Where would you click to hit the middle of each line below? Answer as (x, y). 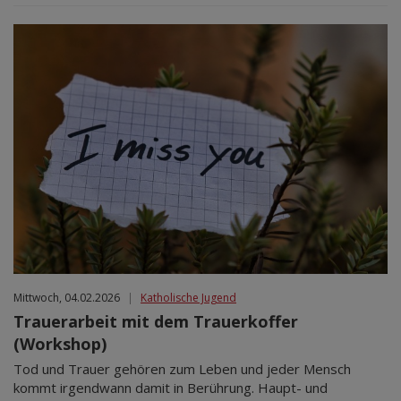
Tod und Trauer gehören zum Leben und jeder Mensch (182, 368)
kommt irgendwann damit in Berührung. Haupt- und (171, 387)
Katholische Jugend (188, 297)
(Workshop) (60, 343)
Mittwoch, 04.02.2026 (67, 297)
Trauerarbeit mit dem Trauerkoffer (156, 321)
